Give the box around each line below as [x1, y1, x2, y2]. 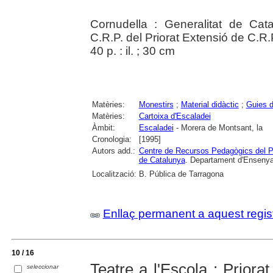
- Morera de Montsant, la [173, 122, 263, 132]
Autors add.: [91, 146, 135, 155]
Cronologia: [91, 134, 132, 144]
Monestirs [138, 99, 174, 109]
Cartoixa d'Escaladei [138, 111, 211, 121]
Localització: [91, 169, 136, 179]
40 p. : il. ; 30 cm [90, 44, 175, 57]
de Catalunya [138, 155, 185, 165]
